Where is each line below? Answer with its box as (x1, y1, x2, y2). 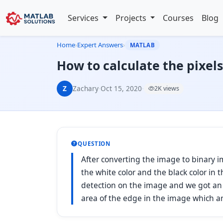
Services (68, 12, 101, 23)
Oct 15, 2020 (101, 84, 142, 93)
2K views (154, 84, 179, 93)
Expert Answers (77, 40, 123, 49)
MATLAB (130, 41, 155, 49)
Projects (115, 12, 148, 23)
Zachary (73, 84, 99, 93)
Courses (163, 12, 194, 23)
